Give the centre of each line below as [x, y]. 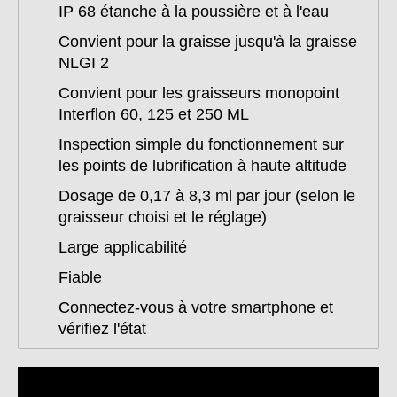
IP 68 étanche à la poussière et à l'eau [194, 12]
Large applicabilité [123, 248]
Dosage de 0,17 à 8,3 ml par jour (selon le [207, 196]
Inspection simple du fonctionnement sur [201, 145]
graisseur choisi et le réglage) [163, 218]
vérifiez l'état [102, 329]
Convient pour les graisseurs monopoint [199, 93]
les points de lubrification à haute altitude [202, 166]
